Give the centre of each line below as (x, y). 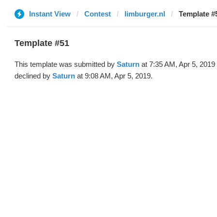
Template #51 (42, 43)
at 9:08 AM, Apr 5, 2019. (114, 76)
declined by (33, 76)
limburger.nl (145, 14)
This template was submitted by (66, 64)
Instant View (50, 14)
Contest (98, 14)
